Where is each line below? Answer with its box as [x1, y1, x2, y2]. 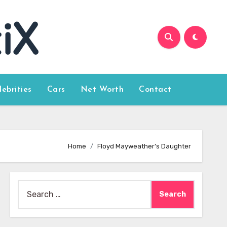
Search [17, 181, 44, 191]
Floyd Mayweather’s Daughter [97, 142, 191, 150]
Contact [139, 86, 172, 94]
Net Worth [80, 86, 124, 94]
